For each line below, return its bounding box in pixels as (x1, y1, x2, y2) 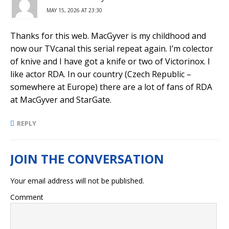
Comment (10, 192, 43, 202)
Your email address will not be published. (10, 175, 144, 186)
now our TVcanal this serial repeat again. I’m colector (10, 42, 213, 54)
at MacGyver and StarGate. (10, 94, 111, 105)
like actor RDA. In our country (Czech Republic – (10, 68, 191, 80)
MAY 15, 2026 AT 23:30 (47, 6, 102, 14)
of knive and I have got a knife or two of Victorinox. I (10, 55, 210, 67)
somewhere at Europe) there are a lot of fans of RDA (10, 81, 212, 93)
